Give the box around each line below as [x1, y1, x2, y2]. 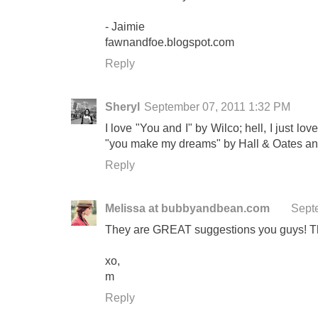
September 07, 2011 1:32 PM [144, 100, 290, 114]
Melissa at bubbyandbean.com [105, 202, 270, 215]
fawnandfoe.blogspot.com [105, 35, 234, 49]
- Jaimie [105, 20, 145, 33]
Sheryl [105, 100, 140, 114]
